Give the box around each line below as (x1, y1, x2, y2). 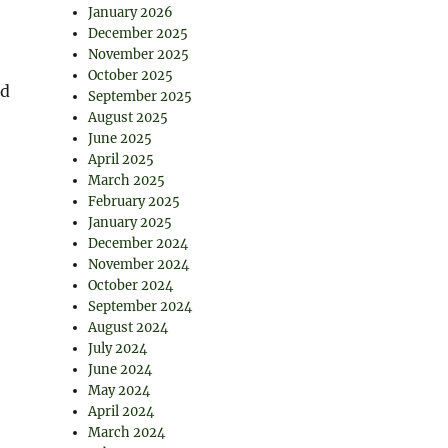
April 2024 (88, 403, 155, 420)
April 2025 (88, 151, 155, 168)
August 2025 (88, 109, 169, 126)
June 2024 (88, 361, 153, 378)
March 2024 (88, 424, 166, 441)
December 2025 (88, 25, 189, 42)
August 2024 (88, 319, 169, 336)
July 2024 (88, 340, 148, 357)
